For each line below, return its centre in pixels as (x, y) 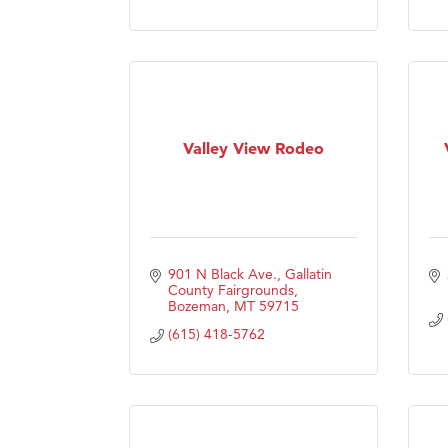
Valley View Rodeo (253, 148)
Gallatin (308, 273)
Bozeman (196, 305)
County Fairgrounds (230, 289)
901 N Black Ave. (222, 273)
